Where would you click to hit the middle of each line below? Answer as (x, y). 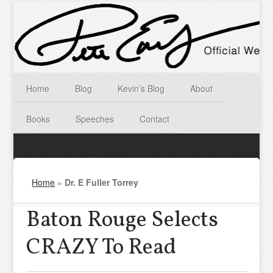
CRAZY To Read (101, 248)
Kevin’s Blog (141, 88)
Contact (155, 119)
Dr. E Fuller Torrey (102, 182)
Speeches (95, 119)
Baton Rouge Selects (122, 221)
